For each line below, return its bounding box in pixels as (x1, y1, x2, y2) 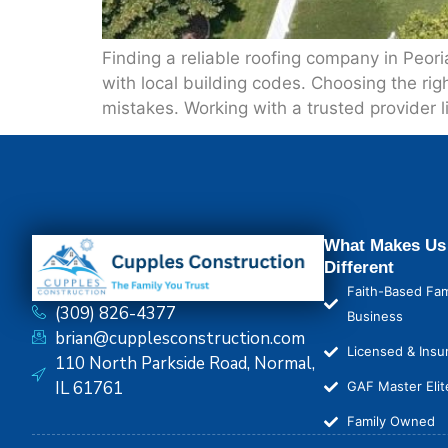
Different (324, 258, 394, 278)
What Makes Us (324, 236, 446, 256)
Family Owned (346, 413, 435, 430)
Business (346, 308, 403, 325)
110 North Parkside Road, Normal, (54, 352, 315, 376)
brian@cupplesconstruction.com (54, 327, 305, 351)
